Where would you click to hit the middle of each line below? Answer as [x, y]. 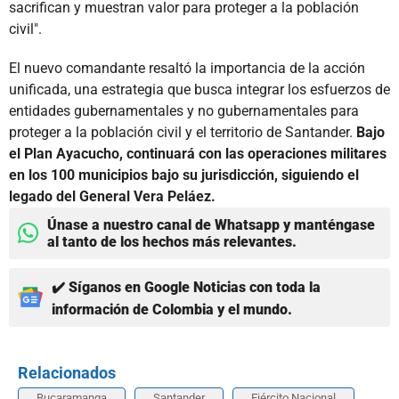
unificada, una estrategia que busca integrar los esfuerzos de [199, 89]
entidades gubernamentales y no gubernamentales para [184, 110]
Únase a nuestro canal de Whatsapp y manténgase [211, 224]
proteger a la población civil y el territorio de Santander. [183, 132]
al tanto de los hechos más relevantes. [172, 241]
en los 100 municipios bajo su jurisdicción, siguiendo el [184, 175]
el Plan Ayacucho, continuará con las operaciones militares [198, 153]
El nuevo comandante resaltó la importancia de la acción [187, 68]
